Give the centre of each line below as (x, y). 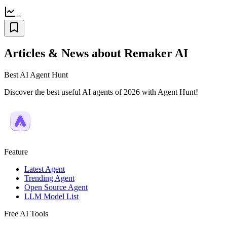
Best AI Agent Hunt (36, 74)
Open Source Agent (56, 187)
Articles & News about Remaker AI (96, 53)
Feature (16, 152)
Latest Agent (45, 169)
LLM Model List (51, 196)
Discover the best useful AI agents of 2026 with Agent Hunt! (101, 92)
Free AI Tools (26, 213)
